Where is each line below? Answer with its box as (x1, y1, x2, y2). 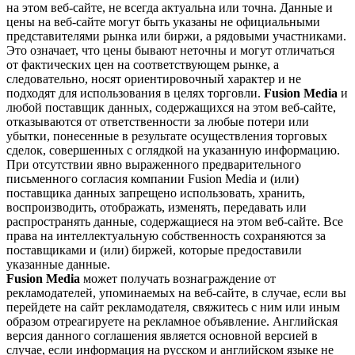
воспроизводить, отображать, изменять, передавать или (6, 200, 307, 214)
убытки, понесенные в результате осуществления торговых (6, 128, 327, 143)
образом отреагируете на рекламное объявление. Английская (6, 314, 338, 328)
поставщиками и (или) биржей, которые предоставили (6, 242, 302, 257)
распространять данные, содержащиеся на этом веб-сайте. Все (6, 214, 343, 228)
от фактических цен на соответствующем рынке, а (6, 57, 279, 71)
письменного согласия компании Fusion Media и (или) (6, 171, 299, 185)
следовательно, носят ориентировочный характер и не (6, 71, 301, 86)
